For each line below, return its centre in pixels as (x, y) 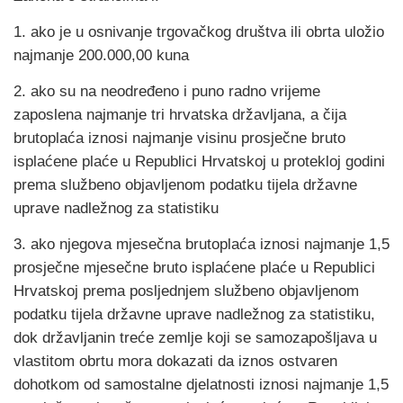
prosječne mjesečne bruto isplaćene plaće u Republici (194, 268)
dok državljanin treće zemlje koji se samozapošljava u (195, 338)
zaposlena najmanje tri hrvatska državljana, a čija (180, 115)
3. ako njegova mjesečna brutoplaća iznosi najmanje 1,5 (201, 244)
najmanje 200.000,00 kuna (101, 55)
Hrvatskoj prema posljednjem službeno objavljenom (186, 291)
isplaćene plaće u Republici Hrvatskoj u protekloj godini (199, 161)
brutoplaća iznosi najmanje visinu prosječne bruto (179, 138)
